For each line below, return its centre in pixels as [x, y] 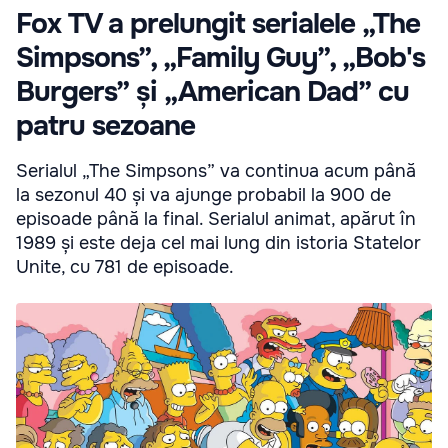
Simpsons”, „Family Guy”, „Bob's [220, 58]
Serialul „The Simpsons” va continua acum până [216, 171]
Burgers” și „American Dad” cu [212, 92]
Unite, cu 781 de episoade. [125, 267]
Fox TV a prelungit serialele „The [218, 24]
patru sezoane [105, 126]
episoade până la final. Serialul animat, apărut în [216, 219]
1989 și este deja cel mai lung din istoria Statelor [218, 243]
